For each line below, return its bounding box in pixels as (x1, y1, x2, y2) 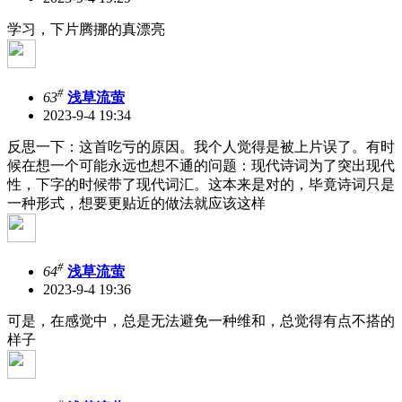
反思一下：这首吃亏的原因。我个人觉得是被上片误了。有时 (7, 139, 395, 155)
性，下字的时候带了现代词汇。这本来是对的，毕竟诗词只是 (7, 177, 395, 193)
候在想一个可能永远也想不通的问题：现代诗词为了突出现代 (7, 158, 395, 174)
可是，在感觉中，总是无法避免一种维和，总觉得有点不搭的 (7, 313, 395, 329)
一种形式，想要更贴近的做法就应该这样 (7, 196, 266, 212)
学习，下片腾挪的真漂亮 (7, 21, 165, 37)
